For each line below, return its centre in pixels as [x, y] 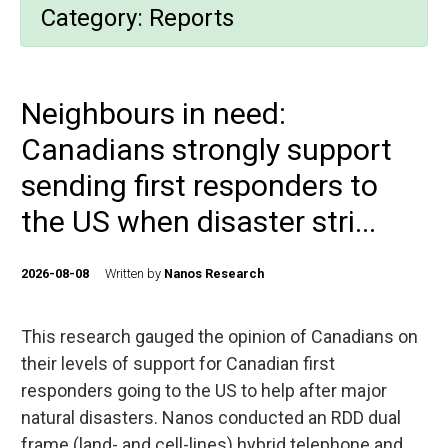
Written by [134, 273]
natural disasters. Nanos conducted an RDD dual [211, 417]
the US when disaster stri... [198, 221]
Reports [191, 18]
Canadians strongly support [206, 149]
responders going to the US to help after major [204, 390]
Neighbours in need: [153, 113]
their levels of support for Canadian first [178, 363]
